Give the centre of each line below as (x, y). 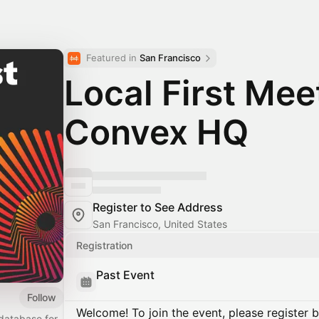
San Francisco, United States (160, 224)
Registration (104, 245)
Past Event (125, 275)
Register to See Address (158, 207)
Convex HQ (156, 132)
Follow (42, 297)
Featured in (113, 58)
